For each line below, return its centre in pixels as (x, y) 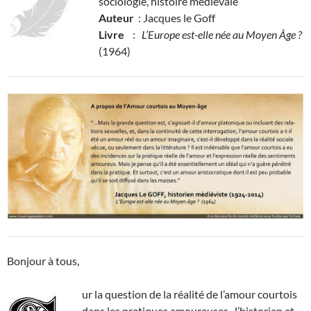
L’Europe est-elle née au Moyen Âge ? (222, 35)
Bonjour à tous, (43, 260)
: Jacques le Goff (175, 18)
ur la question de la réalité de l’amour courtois (190, 294)
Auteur (116, 18)
